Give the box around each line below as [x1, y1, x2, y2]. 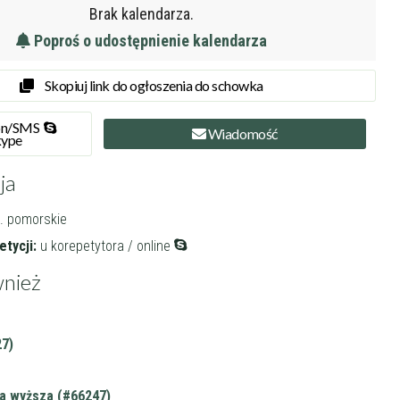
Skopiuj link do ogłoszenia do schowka [42, 77, 264, 94]
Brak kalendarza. [88, 4, 194, 23]
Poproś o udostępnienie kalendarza [29, 31, 267, 50]
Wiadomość [205, 125, 278, 143]
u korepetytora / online [36, 237, 174, 254]
